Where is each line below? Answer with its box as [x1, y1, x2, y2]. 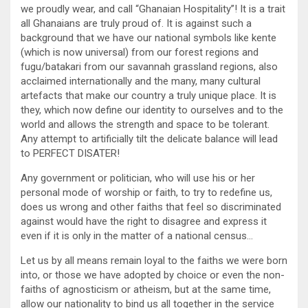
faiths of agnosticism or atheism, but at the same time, [21, 283, 271, 296]
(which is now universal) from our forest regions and [21, 46, 258, 59]
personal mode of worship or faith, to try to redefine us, [21, 186, 272, 199]
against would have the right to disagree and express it [21, 215, 267, 228]
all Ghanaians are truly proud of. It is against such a [21, 17, 252, 30]
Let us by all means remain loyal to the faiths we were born [21, 254, 287, 267]
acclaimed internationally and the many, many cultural [21, 75, 261, 88]
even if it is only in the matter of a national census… [21, 230, 253, 243]
